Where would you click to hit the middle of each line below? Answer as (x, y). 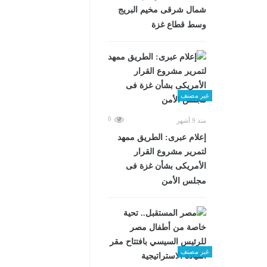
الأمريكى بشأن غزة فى (166, 166)
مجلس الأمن (184, 181)
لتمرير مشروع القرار (170, 152)
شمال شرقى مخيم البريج (162, 10)
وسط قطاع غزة (179, 25)
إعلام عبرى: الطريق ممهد (162, 137)
